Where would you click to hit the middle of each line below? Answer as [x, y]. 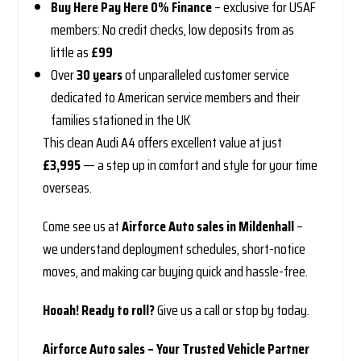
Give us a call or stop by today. [232, 311]
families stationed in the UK [121, 120]
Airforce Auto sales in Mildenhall [208, 227]
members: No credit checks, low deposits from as [173, 30]
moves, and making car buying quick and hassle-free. [176, 272]
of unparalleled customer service [206, 75]
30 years [100, 75]
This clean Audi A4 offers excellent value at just [163, 143]
